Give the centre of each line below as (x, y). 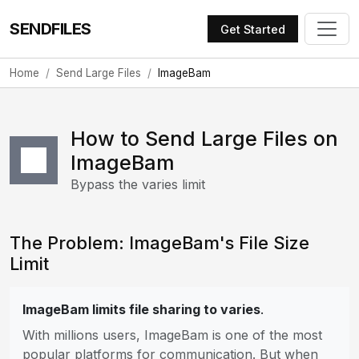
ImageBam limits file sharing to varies (141, 309)
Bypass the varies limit (138, 184)
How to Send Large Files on (204, 139)
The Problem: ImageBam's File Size (159, 243)
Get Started (253, 29)
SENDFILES (50, 29)
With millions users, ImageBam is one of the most (172, 335)
